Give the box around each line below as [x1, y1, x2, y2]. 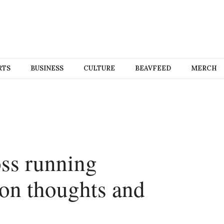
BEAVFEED [134, 64, 171, 72]
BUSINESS [30, 64, 63, 72]
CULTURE [83, 64, 115, 72]
